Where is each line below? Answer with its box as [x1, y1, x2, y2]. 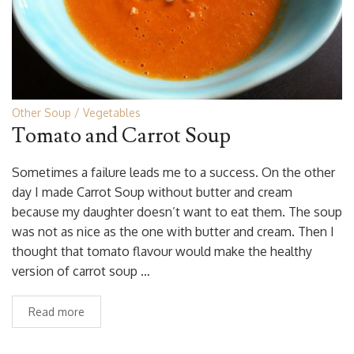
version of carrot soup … [12, 262, 150, 279]
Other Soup [12, 105, 71, 119]
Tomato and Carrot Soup [12, 122, 231, 149]
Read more [28, 304, 85, 318]
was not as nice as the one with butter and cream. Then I [12, 223, 334, 239]
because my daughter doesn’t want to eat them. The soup [12, 203, 342, 220]
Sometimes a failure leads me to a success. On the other [12, 164, 335, 180]
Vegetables [83, 105, 141, 119]
